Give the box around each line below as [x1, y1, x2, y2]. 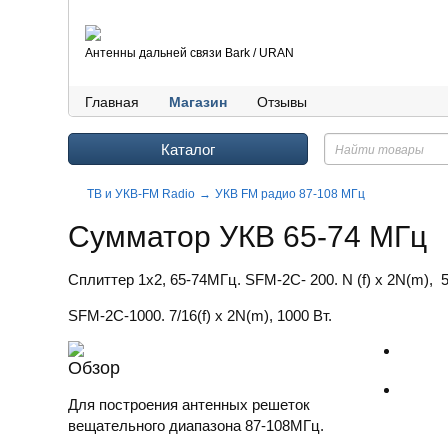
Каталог [161, 141, 215, 158]
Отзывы [257, 94, 307, 110]
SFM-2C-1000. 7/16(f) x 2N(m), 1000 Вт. [68, 307, 332, 324]
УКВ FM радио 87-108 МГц [215, 187, 365, 201]
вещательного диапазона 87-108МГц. [68, 417, 324, 434]
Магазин [169, 94, 227, 110]
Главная [85, 94, 139, 110]
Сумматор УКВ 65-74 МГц [68, 220, 427, 253]
